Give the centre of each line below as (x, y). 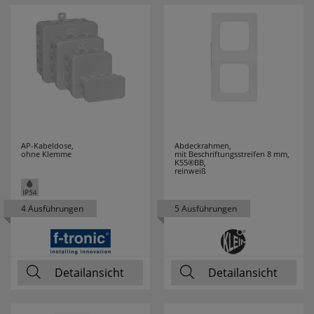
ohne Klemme (46, 154)
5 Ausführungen (206, 209)
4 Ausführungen (52, 209)
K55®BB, (190, 162)
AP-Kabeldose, (47, 145)
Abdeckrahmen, (203, 145)
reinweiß (190, 171)
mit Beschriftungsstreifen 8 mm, (232, 154)
